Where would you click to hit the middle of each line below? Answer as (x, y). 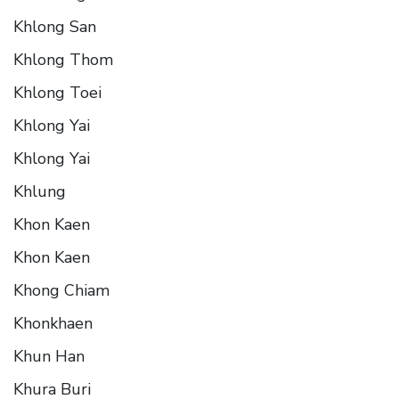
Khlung (40, 191)
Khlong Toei (57, 92)
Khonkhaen (53, 323)
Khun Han (49, 356)
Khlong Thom (63, 59)
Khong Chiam (61, 290)
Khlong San (55, 26)
